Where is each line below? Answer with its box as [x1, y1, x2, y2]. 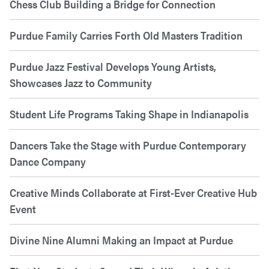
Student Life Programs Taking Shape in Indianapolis [10, 106, 249, 122]
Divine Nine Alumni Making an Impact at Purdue [10, 232, 233, 248]
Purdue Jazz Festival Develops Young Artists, [10, 59, 216, 74]
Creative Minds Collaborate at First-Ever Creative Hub [10, 185, 257, 201]
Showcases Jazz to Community [10, 75, 152, 91]
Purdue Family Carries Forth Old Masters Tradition [10, 28, 243, 43]
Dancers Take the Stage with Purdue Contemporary [10, 138, 246, 153]
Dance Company [10, 154, 86, 169]
